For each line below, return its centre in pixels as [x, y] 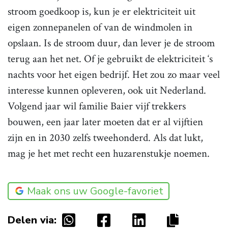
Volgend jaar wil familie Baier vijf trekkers [97, 106]
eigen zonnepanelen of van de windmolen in [100, 27]
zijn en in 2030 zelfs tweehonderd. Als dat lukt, [105, 137]
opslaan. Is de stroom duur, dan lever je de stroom [111, 43]
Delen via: [32, 220]
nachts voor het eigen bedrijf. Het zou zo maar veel [114, 74]
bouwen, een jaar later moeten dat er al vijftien [105, 122]
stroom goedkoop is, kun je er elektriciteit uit [102, 11]
